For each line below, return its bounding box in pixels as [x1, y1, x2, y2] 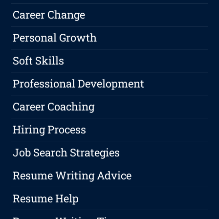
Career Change [13, 7, 86, 22]
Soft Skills [13, 53, 65, 68]
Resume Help [13, 191, 79, 206]
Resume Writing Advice [13, 168, 132, 183]
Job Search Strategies [13, 145, 120, 160]
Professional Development [13, 76, 145, 91]
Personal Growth [13, 30, 97, 45]
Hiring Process [13, 122, 87, 137]
